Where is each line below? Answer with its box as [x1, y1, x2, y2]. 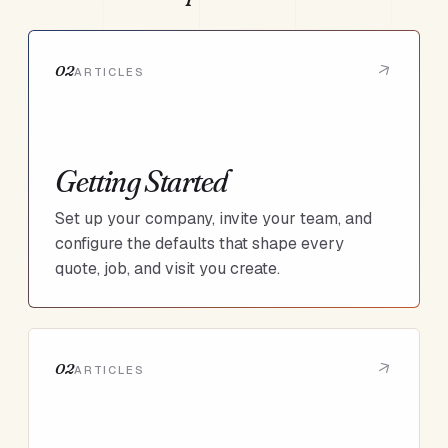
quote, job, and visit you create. [55, 257, 281, 279]
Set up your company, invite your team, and [55, 207, 373, 229]
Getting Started [55, 161, 228, 201]
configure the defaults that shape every [55, 232, 345, 254]
